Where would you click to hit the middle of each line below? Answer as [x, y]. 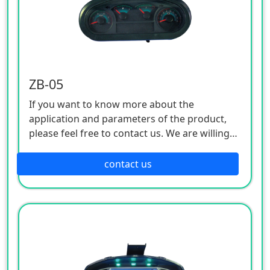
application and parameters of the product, [128, 118]
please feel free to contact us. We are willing [129, 133]
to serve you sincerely [78, 147]
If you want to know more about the [111, 104]
